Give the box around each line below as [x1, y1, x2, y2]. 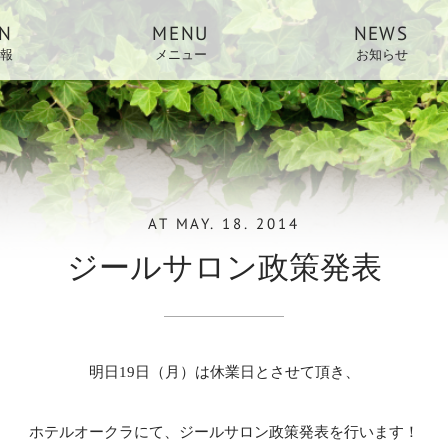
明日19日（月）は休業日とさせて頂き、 [88, 363, 360, 380]
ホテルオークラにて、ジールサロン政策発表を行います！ [29, 423, 419, 440]
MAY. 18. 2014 [176, 213, 300, 233]
